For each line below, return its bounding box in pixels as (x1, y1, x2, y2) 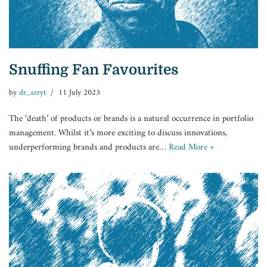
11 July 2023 (58, 85, 100, 100)
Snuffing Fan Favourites (9, 61, 178, 78)
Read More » (169, 139, 214, 156)
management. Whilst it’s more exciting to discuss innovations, (9, 125, 227, 141)
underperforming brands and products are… (9, 139, 169, 156)
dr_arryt (19, 85, 46, 100)
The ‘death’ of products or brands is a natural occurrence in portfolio (9, 110, 253, 127)
